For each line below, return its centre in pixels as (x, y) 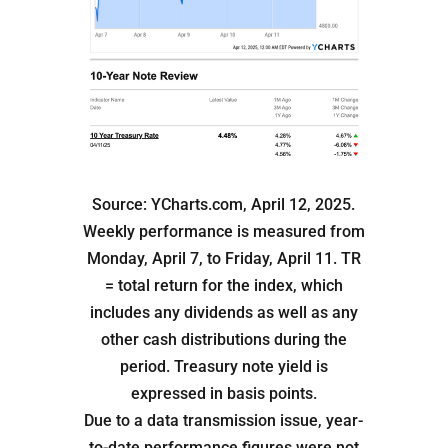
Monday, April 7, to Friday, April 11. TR (223, 259)
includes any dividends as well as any (223, 313)
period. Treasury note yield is (223, 367)
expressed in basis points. (223, 394)
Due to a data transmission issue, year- (224, 421)
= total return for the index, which (223, 286)
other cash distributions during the (223, 340)
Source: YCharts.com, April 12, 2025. (224, 205)
